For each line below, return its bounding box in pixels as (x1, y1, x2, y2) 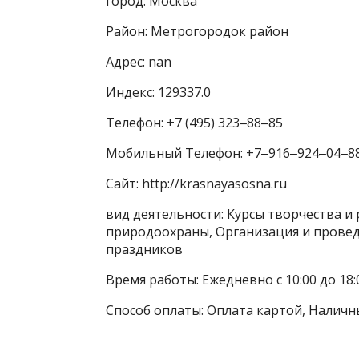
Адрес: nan (106, 52, 171, 71)
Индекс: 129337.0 (106, 83, 211, 101)
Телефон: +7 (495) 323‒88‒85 (106, 113, 283, 131)
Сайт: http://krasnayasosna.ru (106, 174, 287, 192)
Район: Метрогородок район (106, 22, 288, 40)
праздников (106, 240, 183, 258)
